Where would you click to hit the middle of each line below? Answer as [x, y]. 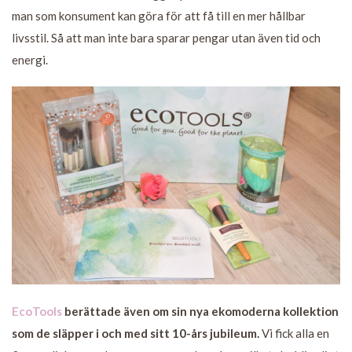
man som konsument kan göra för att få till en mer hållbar [159, 15]
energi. [30, 59]
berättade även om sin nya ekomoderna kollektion [202, 312]
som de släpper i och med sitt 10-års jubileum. [136, 334]
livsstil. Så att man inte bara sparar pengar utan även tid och [166, 37]
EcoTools [38, 312]
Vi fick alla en [294, 334]
